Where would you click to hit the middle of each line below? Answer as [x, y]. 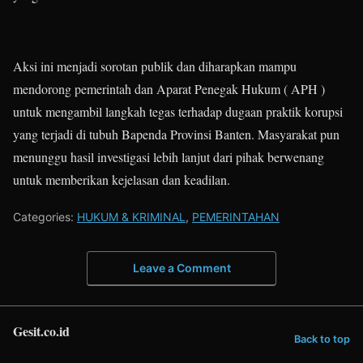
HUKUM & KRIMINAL [131, 217]
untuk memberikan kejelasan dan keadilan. [122, 179]
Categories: [45, 217]
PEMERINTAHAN [236, 217]
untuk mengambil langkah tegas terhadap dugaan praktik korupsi [178, 111]
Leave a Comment [181, 267]
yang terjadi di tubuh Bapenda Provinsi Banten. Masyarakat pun [176, 134]
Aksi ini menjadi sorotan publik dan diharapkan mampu [155, 66]
